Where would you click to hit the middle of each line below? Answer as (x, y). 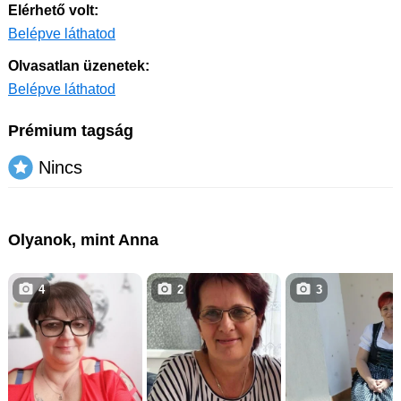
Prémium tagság (71, 130)
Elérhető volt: (53, 10)
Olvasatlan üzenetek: (79, 65)
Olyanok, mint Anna (83, 239)
